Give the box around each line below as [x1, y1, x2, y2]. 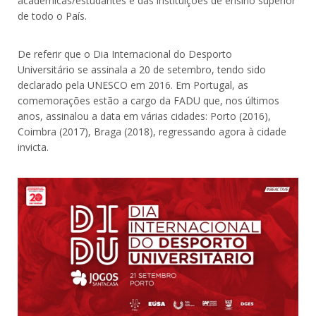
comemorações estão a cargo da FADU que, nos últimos [18, 93, 279, 107]
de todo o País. [18, 8, 87, 23]
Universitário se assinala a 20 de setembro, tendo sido [18, 62, 266, 76]
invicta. [18, 140, 49, 154]
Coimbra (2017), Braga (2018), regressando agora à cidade [18, 124, 286, 138]
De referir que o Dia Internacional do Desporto [18, 47, 232, 61]
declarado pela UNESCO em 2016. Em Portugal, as [18, 78, 248, 92]
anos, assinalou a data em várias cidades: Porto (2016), [18, 109, 271, 123]
